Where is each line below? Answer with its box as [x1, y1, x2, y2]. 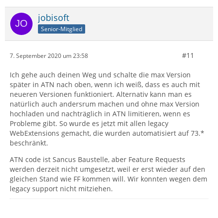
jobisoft [38, 12, 69, 24]
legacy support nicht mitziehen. [10, 184, 113, 194]
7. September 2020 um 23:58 [10, 51, 88, 60]
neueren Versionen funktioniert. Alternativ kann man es [10, 90, 192, 99]
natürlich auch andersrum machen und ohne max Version [10, 99, 200, 109]
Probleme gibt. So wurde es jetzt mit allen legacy [10, 119, 168, 128]
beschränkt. [10, 138, 48, 148]
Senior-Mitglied [41, 25, 82, 33]
